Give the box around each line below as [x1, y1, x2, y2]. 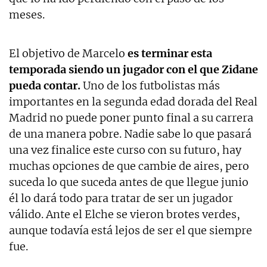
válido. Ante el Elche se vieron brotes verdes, [9, 207, 240, 221]
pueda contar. [9, 78, 80, 92]
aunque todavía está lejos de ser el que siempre [9, 223, 252, 237]
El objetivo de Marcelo [9, 46, 128, 60]
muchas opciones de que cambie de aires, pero [9, 159, 249, 173]
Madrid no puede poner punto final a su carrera [9, 110, 253, 125]
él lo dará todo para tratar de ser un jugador [9, 191, 233, 205]
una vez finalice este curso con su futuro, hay [9, 142, 241, 157]
